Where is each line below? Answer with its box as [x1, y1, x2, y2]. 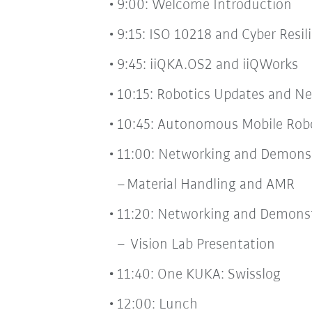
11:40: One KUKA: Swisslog [116, 266, 281, 283]
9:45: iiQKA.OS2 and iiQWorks [116, 56, 298, 73]
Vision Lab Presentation [126, 236, 275, 253]
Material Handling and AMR [126, 176, 298, 193]
